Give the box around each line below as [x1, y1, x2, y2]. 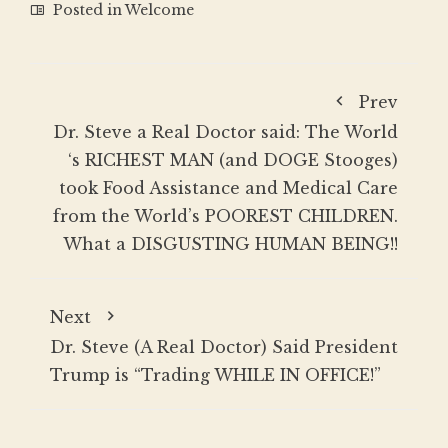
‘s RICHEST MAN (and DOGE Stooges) [68, 150, 398, 171]
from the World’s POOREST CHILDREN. [53, 206, 398, 227]
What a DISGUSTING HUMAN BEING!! [63, 234, 398, 255]
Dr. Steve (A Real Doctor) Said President [50, 337, 398, 358]
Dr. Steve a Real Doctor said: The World [53, 122, 398, 143]
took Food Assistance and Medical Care [59, 178, 398, 199]
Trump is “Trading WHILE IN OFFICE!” [50, 365, 381, 386]
